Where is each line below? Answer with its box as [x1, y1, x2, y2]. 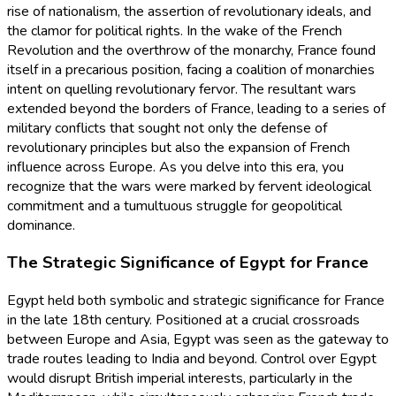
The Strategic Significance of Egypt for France [7, 251, 369, 275]
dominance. [7, 215, 75, 235]
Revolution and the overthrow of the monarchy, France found [7, 40, 376, 60]
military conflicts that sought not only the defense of [7, 118, 327, 138]
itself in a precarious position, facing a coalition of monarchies [7, 59, 375, 80]
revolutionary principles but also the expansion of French [7, 137, 350, 157]
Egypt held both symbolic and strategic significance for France [7, 290, 385, 310]
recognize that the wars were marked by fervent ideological [7, 176, 371, 196]
